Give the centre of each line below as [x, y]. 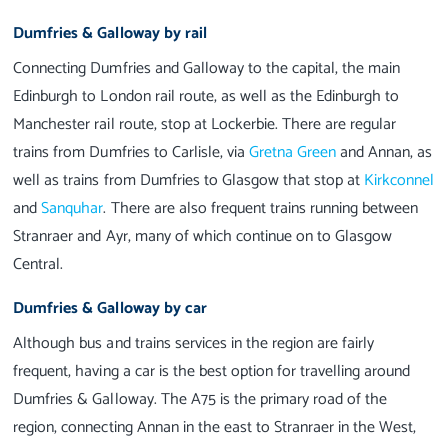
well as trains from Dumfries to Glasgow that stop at [189, 181]
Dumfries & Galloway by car [110, 309]
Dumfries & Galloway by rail [110, 34]
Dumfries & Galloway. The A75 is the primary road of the [200, 400]
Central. [38, 265]
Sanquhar [72, 209]
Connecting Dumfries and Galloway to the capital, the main [207, 69]
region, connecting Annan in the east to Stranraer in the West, [215, 428]
